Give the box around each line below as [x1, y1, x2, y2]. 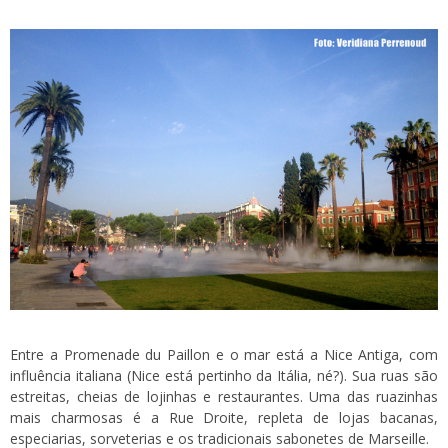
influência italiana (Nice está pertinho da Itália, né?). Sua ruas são [10, 365, 438, 385]
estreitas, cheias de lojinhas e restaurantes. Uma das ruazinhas [10, 386, 438, 406]
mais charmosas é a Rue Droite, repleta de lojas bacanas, [10, 407, 438, 427]
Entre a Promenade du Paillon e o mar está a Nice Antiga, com [10, 344, 438, 364]
